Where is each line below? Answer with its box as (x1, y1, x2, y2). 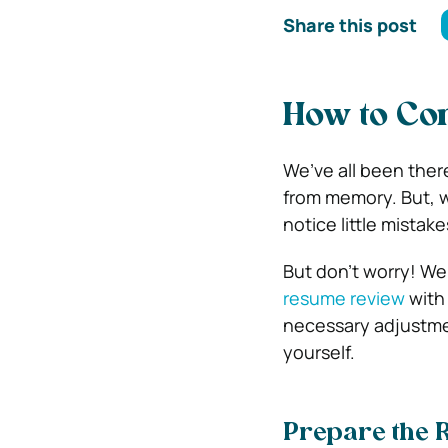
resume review (282, 286, 405, 310)
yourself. (282, 340, 355, 364)
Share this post (282, 12, 417, 37)
